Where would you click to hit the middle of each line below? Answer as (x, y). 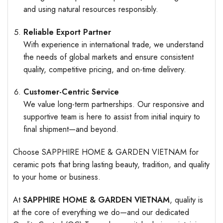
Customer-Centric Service (71, 92)
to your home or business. (57, 177)
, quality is (186, 200)
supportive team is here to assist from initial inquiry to (111, 117)
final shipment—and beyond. (71, 129)
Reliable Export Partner (67, 32)
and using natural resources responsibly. (91, 9)
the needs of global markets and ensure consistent (108, 57)
